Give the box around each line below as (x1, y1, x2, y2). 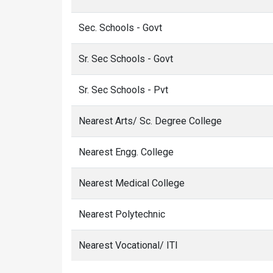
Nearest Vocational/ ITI (79, 239, 178, 251)
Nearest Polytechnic (79, 208, 165, 220)
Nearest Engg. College (79, 146, 174, 158)
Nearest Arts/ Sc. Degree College (79, 115, 222, 127)
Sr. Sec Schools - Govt (79, 53, 173, 65)
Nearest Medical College (79, 177, 185, 189)
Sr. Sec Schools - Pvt (79, 84, 168, 96)
